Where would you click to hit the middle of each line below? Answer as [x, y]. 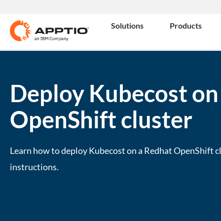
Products [186, 25]
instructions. [34, 166]
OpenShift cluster [101, 119]
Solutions [127, 25]
